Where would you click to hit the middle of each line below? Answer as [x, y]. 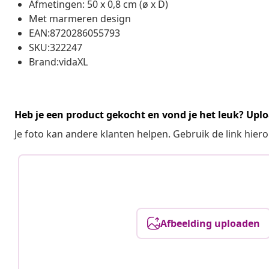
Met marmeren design [80, 19]
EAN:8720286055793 [74, 33]
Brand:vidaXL [58, 62]
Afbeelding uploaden [210, 224]
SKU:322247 [56, 48]
